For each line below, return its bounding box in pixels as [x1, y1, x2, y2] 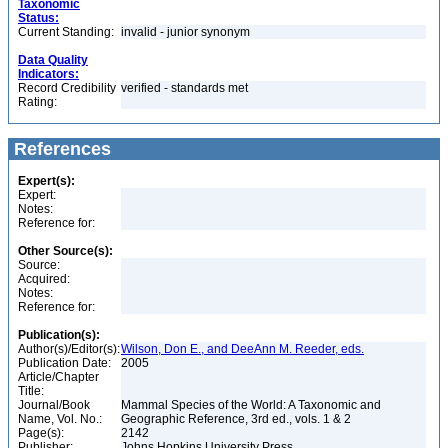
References [9, 139, 111, 159]
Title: [18, 384, 44, 398]
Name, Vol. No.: [18, 412, 102, 426]
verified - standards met [121, 81, 248, 95]
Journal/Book [18, 398, 90, 412]
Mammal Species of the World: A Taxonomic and [121, 398, 381, 412]
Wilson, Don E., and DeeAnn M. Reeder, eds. [121, 342, 364, 356]
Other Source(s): [18, 244, 113, 258]
